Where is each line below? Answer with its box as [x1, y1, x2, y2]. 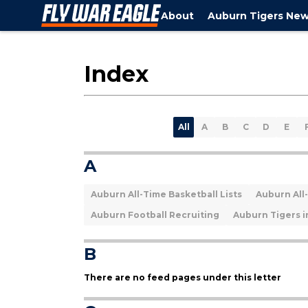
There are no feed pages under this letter [84, 272, 281, 283]
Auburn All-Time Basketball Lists [91, 189, 242, 199]
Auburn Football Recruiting [91, 210, 219, 220]
